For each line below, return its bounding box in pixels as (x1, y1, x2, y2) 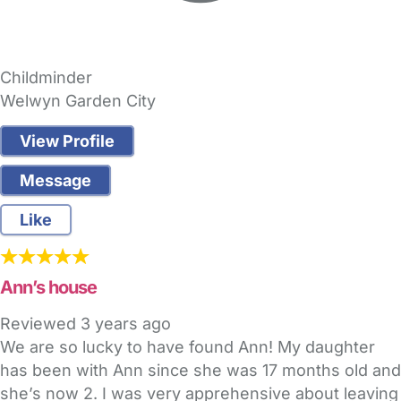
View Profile (20, 132, 115, 151)
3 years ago (81, 314, 171, 334)
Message (20, 171, 91, 191)
